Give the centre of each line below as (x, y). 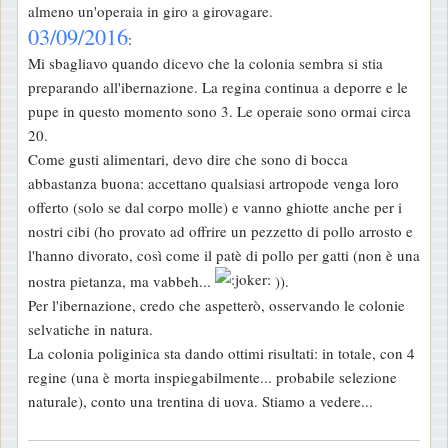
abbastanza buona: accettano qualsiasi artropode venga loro (213, 182)
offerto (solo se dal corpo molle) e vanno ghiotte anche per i (215, 206)
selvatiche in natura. (90, 328)
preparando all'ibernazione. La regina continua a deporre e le (218, 86)
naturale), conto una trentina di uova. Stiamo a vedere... (200, 400)
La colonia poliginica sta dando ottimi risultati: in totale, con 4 (221, 352)
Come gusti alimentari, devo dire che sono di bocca (188, 158)
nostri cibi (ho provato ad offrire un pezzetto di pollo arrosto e (220, 230)
